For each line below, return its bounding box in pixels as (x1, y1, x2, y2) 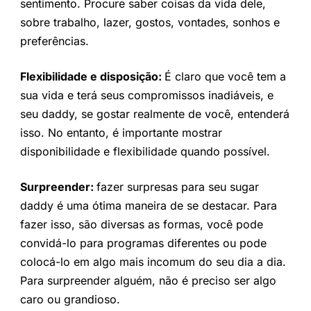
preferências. (19, 33, 89, 48)
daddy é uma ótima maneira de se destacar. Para (19, 198, 277, 212)
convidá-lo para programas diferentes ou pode (19, 235, 267, 250)
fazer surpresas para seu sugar (96, 179, 259, 194)
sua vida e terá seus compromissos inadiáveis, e (19, 87, 274, 102)
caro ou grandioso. (19, 292, 124, 306)
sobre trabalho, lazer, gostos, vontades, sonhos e (19, 15, 280, 29)
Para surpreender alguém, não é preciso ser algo (19, 273, 276, 287)
